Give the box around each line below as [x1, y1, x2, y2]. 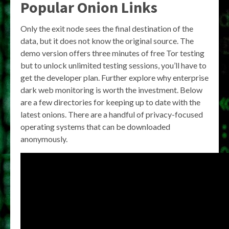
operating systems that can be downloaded [20, 122, 170, 132]
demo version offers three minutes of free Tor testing [20, 48, 204, 58]
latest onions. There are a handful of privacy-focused [20, 109, 203, 120]
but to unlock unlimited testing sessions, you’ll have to [20, 60, 207, 71]
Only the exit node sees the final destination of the [20, 24, 193, 34]
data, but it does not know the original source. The [20, 36, 194, 46]
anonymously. [20, 134, 67, 144]
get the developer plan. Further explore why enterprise [20, 73, 209, 83]
